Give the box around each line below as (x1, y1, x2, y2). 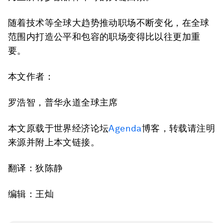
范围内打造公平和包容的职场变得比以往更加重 (8, 31, 201, 42)
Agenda (109, 123, 142, 134)
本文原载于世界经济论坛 (8, 123, 109, 134)
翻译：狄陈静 (8, 163, 63, 174)
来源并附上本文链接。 (8, 137, 100, 148)
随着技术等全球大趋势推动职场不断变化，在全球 (8, 17, 210, 28)
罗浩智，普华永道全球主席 (8, 97, 118, 108)
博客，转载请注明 (141, 123, 216, 134)
